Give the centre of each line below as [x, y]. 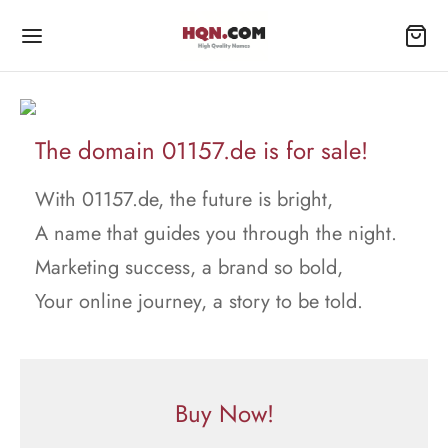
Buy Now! [224, 413]
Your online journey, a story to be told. [199, 301]
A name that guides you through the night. [216, 233]
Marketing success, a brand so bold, [189, 267]
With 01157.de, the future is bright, [184, 199]
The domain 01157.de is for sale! [201, 150]
